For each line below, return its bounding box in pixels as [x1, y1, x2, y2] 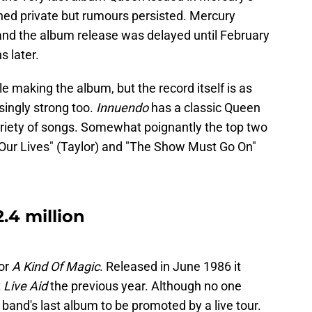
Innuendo [96, 100, 148, 116]
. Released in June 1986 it [100, 259, 241, 274]
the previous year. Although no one [47, 279, 242, 294]
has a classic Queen [148, 100, 260, 116]
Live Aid [3, 279, 47, 294]
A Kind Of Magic [12, 259, 100, 274]
